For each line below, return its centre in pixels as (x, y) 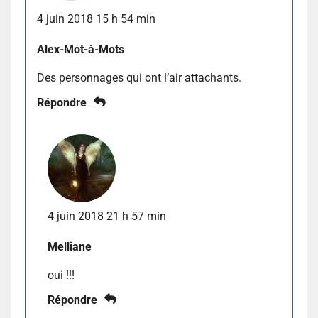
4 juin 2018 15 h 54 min (96, 18)
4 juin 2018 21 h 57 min (107, 216)
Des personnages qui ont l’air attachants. (139, 77)
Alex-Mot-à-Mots (81, 49)
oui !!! (61, 275)
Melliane (70, 246)
